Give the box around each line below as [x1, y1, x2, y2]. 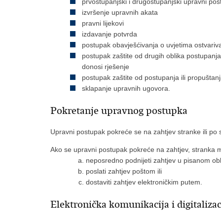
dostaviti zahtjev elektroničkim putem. [86, 178, 202, 186]
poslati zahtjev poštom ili [86, 167, 162, 175]
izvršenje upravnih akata [82, 8, 158, 16]
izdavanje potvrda [82, 30, 137, 38]
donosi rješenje [82, 63, 129, 71]
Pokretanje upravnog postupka [50, 105, 187, 117]
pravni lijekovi [82, 19, 124, 27]
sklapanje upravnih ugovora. [82, 84, 170, 92]
